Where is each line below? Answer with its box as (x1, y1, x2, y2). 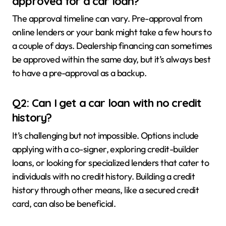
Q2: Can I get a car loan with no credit (12, 96, 202, 110)
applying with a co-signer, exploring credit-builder (12, 143, 199, 155)
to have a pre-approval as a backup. (12, 67, 147, 79)
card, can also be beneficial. (12, 197, 116, 209)
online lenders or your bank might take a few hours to (12, 26, 212, 38)
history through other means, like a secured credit (12, 184, 199, 196)
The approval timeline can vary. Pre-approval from (12, 13, 202, 25)
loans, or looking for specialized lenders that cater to (12, 156, 209, 168)
